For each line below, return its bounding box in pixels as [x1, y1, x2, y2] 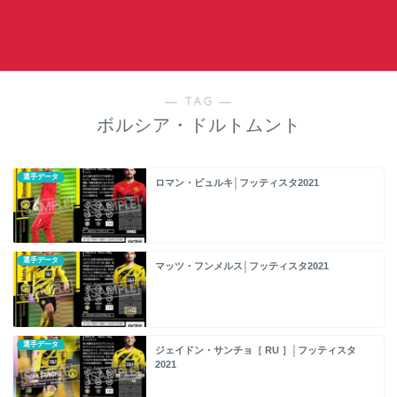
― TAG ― [164, 93, 233, 108]
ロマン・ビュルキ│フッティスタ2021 [155, 177, 319, 188]
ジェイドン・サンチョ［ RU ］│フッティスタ [155, 344, 356, 355]
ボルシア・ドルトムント [96, 115, 301, 135]
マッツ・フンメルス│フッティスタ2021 [155, 261, 329, 272]
